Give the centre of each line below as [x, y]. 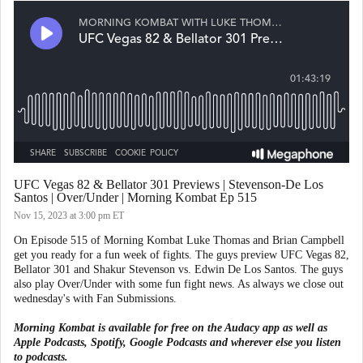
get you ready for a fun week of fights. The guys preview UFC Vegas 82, [181, 255]
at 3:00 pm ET [97, 216]
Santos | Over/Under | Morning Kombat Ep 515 [135, 197]
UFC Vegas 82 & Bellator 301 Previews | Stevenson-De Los [169, 184]
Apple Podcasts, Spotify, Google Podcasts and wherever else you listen [177, 342]
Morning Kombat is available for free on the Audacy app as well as [171, 328]
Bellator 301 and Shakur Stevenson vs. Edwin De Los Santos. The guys [178, 269]
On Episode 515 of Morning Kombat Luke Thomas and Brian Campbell [179, 240]
